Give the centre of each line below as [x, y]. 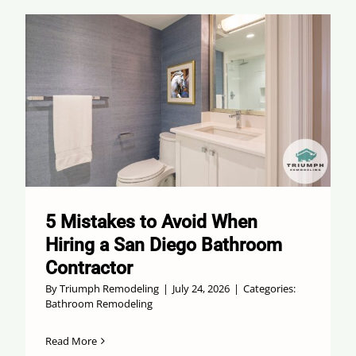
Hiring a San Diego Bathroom [163, 245]
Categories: [269, 288]
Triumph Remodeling [109, 288]
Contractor [89, 268]
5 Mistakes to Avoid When [151, 222]
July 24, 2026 [201, 288]
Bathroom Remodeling [99, 303]
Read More [71, 341]
